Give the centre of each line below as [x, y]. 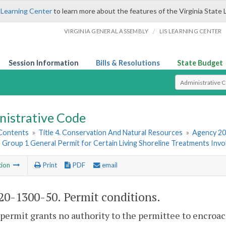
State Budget [200, 63]
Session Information [44, 63]
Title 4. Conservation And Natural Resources [111, 133]
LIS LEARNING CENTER [190, 31]
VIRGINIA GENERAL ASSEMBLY [106, 31]
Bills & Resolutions [128, 63]
